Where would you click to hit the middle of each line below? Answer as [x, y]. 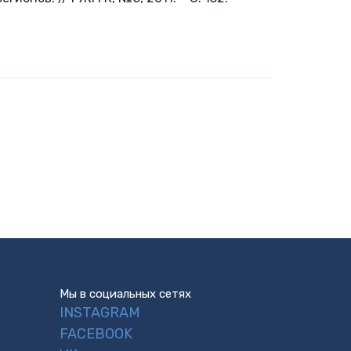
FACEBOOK [96, 333]
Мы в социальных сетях [125, 293]
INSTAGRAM [100, 312]
